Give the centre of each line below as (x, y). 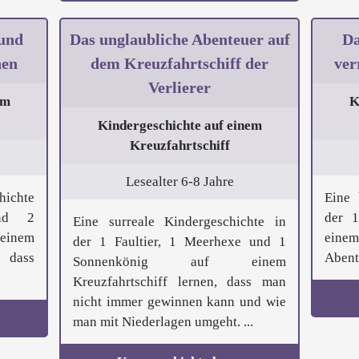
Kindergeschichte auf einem (179, 126)
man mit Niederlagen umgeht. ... (163, 322)
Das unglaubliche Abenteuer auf (179, 40)
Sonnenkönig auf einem (179, 262)
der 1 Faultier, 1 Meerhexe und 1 (179, 242)
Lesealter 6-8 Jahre (179, 182)
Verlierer (179, 88)
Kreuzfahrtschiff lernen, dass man (179, 282)
